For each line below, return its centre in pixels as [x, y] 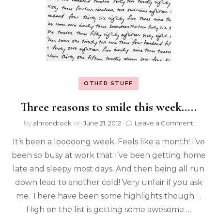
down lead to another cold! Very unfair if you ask [108, 182]
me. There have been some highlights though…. [108, 196]
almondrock [52, 123]
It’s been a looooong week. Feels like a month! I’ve [108, 142]
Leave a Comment [164, 123]
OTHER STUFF [108, 83]
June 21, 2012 [102, 123]
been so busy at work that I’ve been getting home [108, 155]
